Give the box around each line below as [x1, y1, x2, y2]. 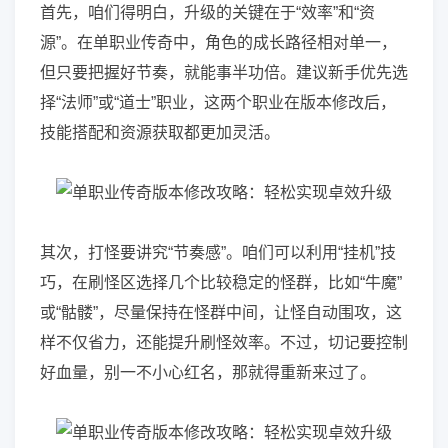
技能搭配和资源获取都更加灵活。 [40, 124, 280, 141]
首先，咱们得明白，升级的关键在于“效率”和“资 [40, 4, 375, 21]
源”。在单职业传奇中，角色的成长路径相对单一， [40, 34, 397, 51]
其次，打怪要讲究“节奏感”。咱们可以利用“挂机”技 [40, 244, 396, 261]
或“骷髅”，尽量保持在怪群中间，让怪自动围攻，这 [40, 304, 402, 321]
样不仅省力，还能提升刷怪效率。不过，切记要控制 [40, 334, 408, 351]
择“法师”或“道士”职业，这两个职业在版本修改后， [40, 94, 396, 111]
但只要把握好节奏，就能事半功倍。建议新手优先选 [40, 64, 408, 81]
